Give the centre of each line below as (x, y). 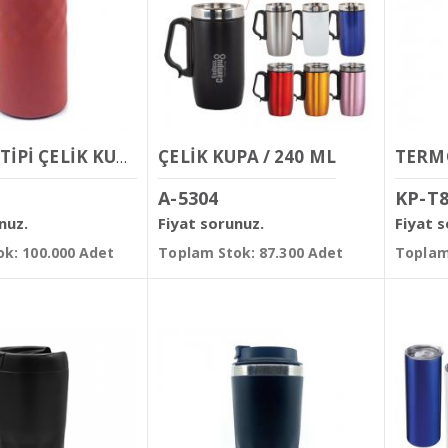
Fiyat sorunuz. (211, 223)
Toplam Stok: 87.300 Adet (251, 253)
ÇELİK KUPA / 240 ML (247, 156)
